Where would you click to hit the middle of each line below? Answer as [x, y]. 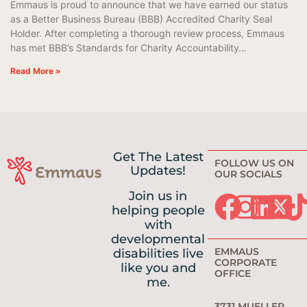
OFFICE [233, 273]
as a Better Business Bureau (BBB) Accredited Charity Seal [141, 19]
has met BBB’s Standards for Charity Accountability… [128, 48]
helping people [158, 210]
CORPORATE [246, 262]
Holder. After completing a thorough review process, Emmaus [147, 33]
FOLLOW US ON [255, 163]
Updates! [158, 171]
